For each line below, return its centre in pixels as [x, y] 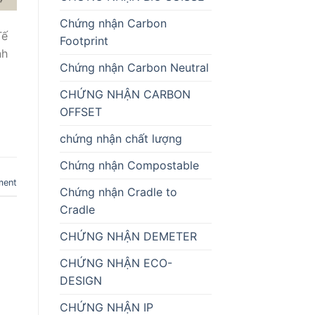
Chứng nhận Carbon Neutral [134, 67]
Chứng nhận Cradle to [118, 192]
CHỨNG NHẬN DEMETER [128, 236]
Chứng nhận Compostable [129, 165]
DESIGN [81, 280]
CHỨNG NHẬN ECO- [116, 263]
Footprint [84, 40]
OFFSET [81, 111]
